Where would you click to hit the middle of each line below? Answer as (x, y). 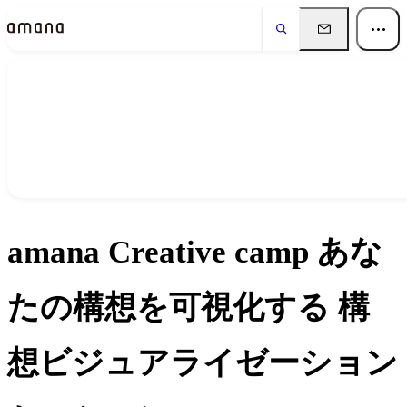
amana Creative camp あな (195, 253)
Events (196, 187)
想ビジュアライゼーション (203, 363)
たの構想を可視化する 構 (189, 308)
